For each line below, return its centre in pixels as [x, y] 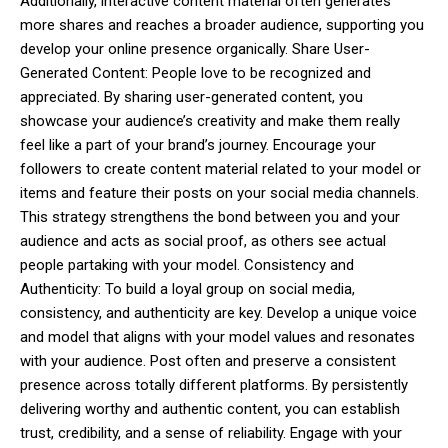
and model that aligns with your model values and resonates [217, 336]
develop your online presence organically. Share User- [195, 48]
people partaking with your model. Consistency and [187, 264]
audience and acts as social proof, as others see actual [203, 240]
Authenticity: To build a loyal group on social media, [187, 288]
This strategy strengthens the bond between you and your [210, 216]
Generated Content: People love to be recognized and [195, 72]
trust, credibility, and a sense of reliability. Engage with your [211, 432]
